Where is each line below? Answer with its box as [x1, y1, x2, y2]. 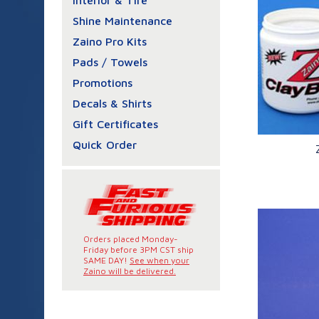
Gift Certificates [73, 117, 158, 130]
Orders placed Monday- [83, 234, 178, 244]
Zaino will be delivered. [83, 266, 176, 276]
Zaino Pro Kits [73, 35, 147, 48]
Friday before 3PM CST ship [83, 244, 194, 255]
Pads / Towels [73, 56, 147, 68]
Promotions [73, 76, 132, 89]
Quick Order [73, 138, 137, 151]
